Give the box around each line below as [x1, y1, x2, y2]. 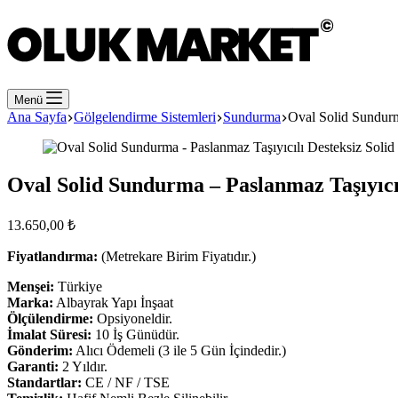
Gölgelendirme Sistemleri [74, 109, 216, 124]
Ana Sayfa [7, 109, 67, 124]
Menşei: [7, 278, 54, 294]
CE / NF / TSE [82, 374, 170, 390]
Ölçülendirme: [7, 310, 93, 326]
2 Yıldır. [59, 358, 107, 374]
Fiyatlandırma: [7, 248, 98, 264]
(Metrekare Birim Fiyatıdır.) [98, 248, 256, 264]
